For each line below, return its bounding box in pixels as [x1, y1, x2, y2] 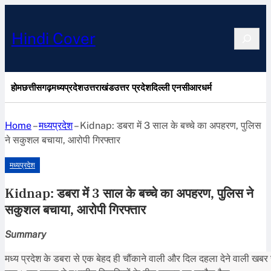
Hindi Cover [11, 28, 96, 48]
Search [233, 28, 266, 40]
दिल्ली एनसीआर [151, 82, 201, 93]
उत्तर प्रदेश [114, 82, 151, 93]
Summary [5, 228, 46, 240]
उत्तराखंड [83, 82, 114, 93]
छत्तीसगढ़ [22, 82, 51, 93]
